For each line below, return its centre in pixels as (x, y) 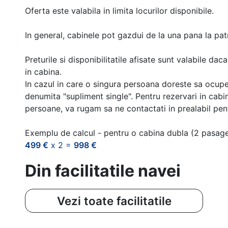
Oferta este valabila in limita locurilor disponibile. (119, 10)
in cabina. (43, 72)
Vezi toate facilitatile (114, 201)
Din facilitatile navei (103, 170)
